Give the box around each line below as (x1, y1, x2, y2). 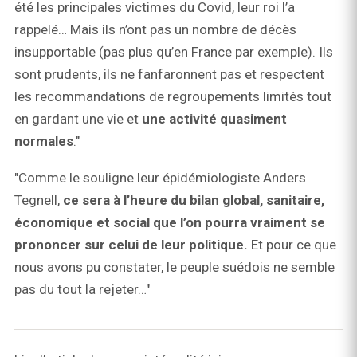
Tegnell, (14, 192, 63, 209)
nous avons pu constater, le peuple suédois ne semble (14, 259, 335, 276)
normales (14, 133, 73, 150)
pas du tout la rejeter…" (14, 281, 150, 298)
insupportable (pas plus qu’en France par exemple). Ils (14, 44, 333, 61)
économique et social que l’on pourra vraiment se (14, 214, 325, 231)
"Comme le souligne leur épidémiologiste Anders (14, 170, 306, 186)
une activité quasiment (142, 111, 287, 127)
